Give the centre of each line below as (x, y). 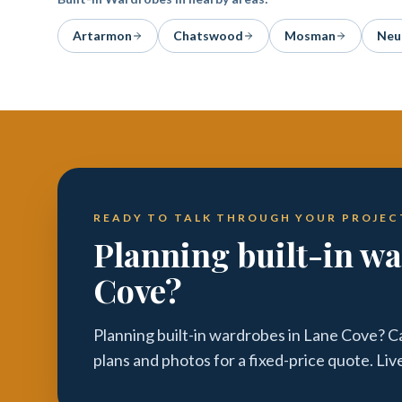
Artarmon (102, 35)
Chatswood (208, 35)
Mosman (310, 35)
